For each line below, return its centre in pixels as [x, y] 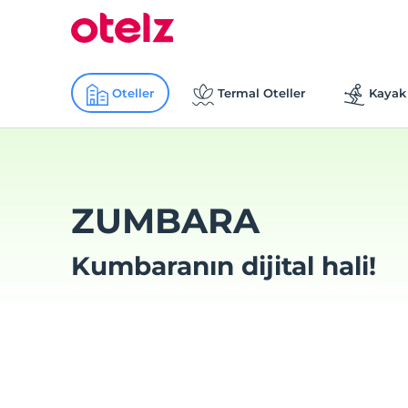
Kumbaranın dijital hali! [223, 265]
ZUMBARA [165, 220]
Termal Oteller [261, 93]
